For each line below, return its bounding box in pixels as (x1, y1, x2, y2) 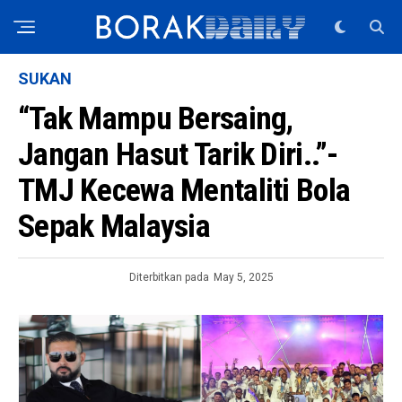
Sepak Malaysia (18, 207, 210, 245)
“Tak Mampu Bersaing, (18, 100, 293, 137)
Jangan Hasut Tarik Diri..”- (18, 135, 338, 173)
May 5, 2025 (213, 271, 274, 284)
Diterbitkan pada (128, 271, 209, 284)
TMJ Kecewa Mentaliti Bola (18, 171, 351, 209)
